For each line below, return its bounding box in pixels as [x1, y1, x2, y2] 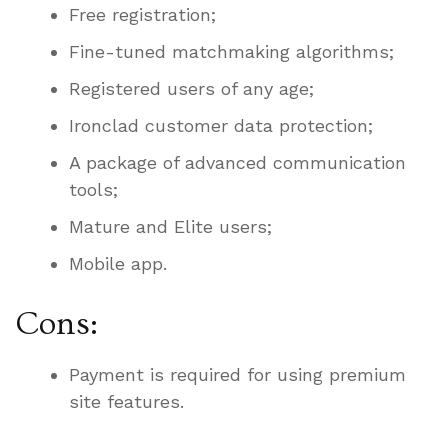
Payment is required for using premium [69, 364, 406, 386]
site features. [69, 391, 184, 413]
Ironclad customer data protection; [69, 115, 373, 137]
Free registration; [69, 4, 216, 26]
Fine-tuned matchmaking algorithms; [69, 41, 394, 63]
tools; [69, 179, 118, 201]
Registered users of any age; [69, 78, 314, 100]
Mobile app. [69, 253, 167, 275]
